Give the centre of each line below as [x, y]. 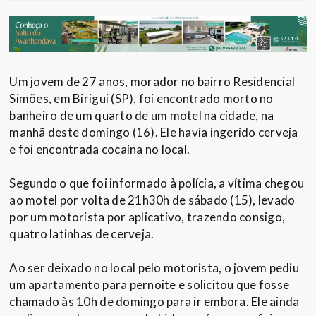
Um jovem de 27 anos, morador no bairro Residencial [152, 82]
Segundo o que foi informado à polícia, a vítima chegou [157, 183]
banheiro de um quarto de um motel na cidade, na [142, 116]
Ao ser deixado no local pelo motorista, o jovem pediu [154, 268]
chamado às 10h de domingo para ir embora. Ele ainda [154, 302]
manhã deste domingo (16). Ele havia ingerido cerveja [154, 133]
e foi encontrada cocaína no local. [100, 150]
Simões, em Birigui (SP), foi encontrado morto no [141, 99]
